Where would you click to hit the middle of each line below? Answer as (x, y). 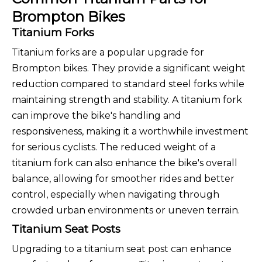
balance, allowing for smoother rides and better (123, 179)
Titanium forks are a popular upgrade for (108, 53)
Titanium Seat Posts (66, 229)
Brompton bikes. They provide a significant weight (129, 68)
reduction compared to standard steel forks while (128, 84)
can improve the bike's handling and (96, 116)
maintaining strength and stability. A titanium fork (127, 100)
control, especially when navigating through (116, 195)
